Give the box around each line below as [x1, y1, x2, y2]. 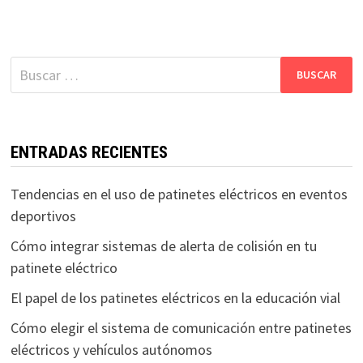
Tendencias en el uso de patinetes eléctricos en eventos [10, 184, 348, 203]
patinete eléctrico [10, 258, 117, 277]
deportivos [10, 206, 76, 225]
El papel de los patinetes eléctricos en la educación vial [10, 288, 340, 307]
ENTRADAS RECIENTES [10, 142, 168, 162]
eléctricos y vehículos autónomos [10, 340, 212, 359]
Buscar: [9, 57, 54, 76]
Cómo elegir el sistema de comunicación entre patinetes [10, 318, 352, 337]
